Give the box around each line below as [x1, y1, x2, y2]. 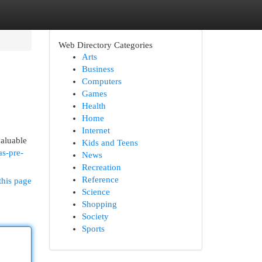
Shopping [81, 199, 117, 209]
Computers [81, 77, 122, 86]
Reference [81, 175, 119, 184]
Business [81, 64, 114, 74]
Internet [81, 126, 110, 135]
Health [81, 101, 106, 111]
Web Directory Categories [58, 40, 153, 50]
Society [81, 212, 109, 221]
